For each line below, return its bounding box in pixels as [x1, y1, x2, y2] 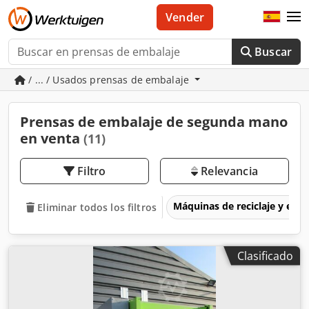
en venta [20, 129, 83, 148]
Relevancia [198, 163, 258, 179]
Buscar [255, 44, 292, 59]
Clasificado [237, 248, 293, 263]
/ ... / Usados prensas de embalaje [26, 73, 192, 86]
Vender [166, 10, 205, 25]
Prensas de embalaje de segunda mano [20, 112, 288, 131]
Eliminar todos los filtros [37, 200, 157, 214]
